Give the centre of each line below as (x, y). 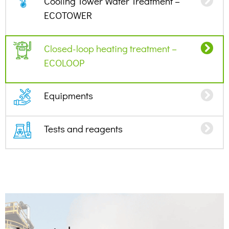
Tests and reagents (83, 128)
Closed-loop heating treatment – (110, 48)
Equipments (68, 96)
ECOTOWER (68, 15)
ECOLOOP (64, 62)
